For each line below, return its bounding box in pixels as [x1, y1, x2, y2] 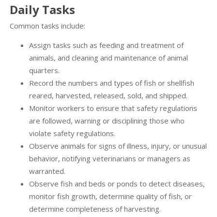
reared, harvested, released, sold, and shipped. [29, 91, 187, 101]
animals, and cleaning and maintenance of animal [29, 53, 188, 63]
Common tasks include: [10, 21, 85, 31]
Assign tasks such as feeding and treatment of [29, 40, 184, 50]
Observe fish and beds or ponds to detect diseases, [29, 179, 205, 189]
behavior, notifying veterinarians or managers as [29, 154, 190, 164]
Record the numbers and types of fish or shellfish [29, 78, 194, 88]
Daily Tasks [10, 1, 75, 18]
